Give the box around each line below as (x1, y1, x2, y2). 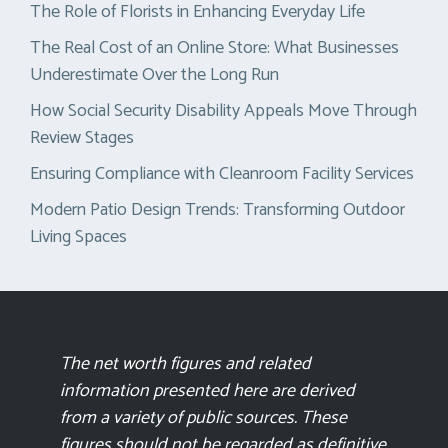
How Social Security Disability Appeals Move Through (30, 96, 417, 127)
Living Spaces (30, 222, 127, 253)
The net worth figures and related (60, 349, 311, 380)
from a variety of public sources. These (60, 403, 347, 434)
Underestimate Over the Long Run (30, 60, 279, 91)
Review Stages (30, 123, 134, 154)
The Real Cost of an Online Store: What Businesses (30, 33, 399, 64)
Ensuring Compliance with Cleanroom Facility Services (30, 159, 414, 190)
